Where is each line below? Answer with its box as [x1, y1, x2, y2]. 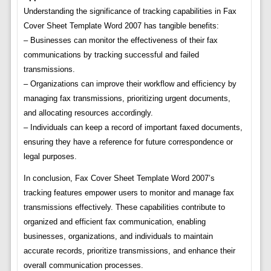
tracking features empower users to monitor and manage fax [23, 188, 234, 198]
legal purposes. [23, 152, 77, 162]
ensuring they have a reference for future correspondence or [23, 137, 233, 147]
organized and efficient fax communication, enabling [23, 217, 206, 227]
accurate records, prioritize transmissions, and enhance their [23, 246, 235, 256]
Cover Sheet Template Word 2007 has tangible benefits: [23, 21, 219, 31]
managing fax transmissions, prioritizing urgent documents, [23, 94, 230, 103]
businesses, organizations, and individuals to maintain [23, 232, 213, 241]
